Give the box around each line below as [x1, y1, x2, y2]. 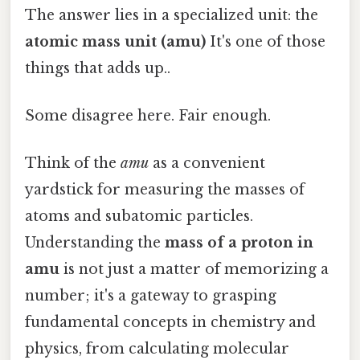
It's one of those [206, 32, 325, 51]
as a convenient [149, 154, 265, 173]
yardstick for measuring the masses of [25, 181, 305, 199]
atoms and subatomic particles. [25, 207, 253, 226]
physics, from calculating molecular [25, 340, 289, 358]
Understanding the [25, 234, 165, 252]
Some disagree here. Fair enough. [25, 107, 271, 125]
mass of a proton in [165, 234, 313, 252]
